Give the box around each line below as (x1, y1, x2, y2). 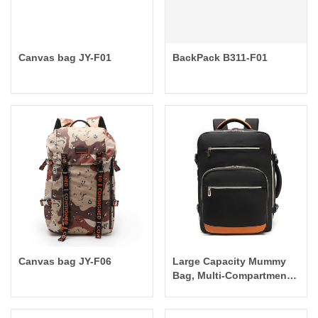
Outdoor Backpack (172, 283, 264, 295)
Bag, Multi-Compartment (172, 269, 291, 281)
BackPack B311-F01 (223, 52, 268, 64)
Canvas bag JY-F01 (18, 52, 111, 64)
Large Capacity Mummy (172, 255, 287, 267)
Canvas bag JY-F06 (18, 255, 111, 267)
